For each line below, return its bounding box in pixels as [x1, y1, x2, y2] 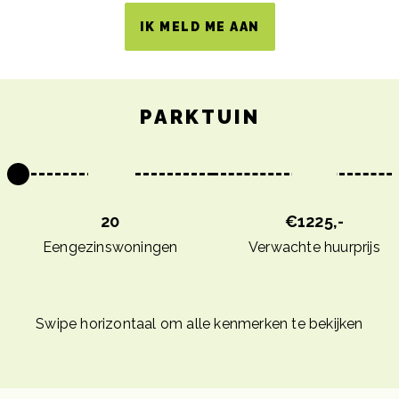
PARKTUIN [139, 106, 260, 128]
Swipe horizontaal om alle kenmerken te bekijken [36, 315, 363, 332]
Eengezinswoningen [43, 239, 178, 256]
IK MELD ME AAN [139, 20, 260, 34]
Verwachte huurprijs [248, 239, 380, 256]
